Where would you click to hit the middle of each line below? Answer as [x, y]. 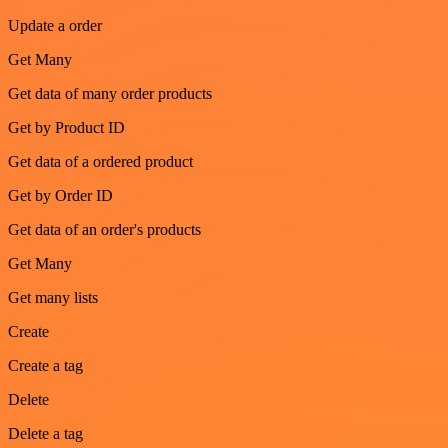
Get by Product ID [66, 127]
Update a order [55, 25]
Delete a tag [45, 433]
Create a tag [45, 365]
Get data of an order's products [104, 229]
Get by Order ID [60, 195]
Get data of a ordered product [100, 161]
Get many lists [53, 297]
